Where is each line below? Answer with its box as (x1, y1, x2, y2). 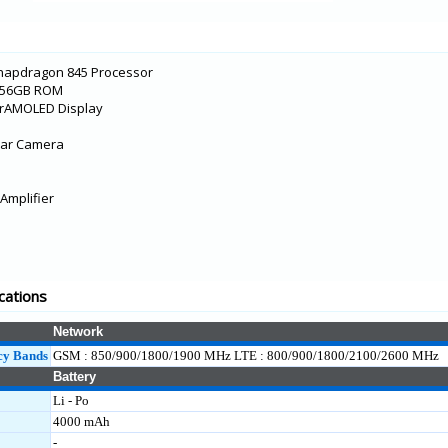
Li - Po (53, 393, 89, 408)
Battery (53, 369, 96, 384)
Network (53, 324, 103, 339)
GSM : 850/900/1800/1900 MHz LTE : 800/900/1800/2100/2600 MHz (53, 348, 439, 363)
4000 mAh (53, 414, 110, 429)
